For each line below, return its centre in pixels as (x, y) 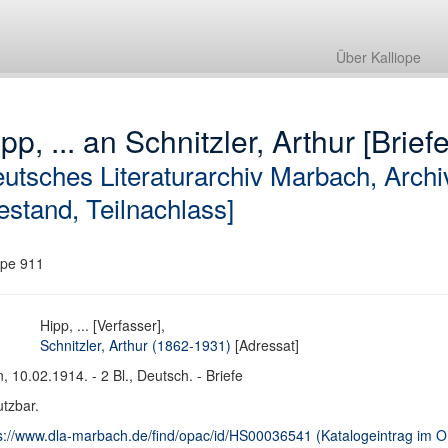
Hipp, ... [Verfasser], (103, 325)
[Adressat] (265, 345)
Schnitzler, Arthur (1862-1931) (136, 345)
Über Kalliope (378, 57)
